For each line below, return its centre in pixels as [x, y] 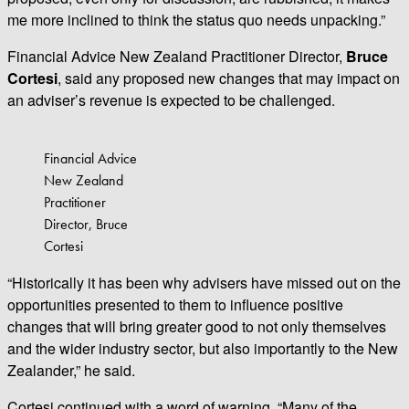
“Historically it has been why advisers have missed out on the [204, 282]
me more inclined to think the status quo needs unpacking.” [196, 19]
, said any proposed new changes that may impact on [229, 78]
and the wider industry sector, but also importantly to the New [203, 348]
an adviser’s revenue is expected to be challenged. [171, 100]
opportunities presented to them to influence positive [175, 304]
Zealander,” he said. [71, 370]
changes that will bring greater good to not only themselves [197, 326]
